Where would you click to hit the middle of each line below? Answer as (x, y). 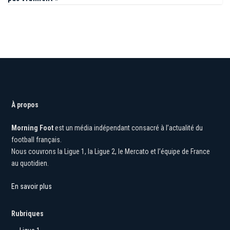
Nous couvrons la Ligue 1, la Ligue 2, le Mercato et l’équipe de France (111, 152)
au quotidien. (30, 164)
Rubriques (28, 214)
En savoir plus (32, 187)
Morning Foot (33, 128)
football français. (37, 140)
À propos (25, 104)
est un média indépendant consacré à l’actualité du (128, 128)
